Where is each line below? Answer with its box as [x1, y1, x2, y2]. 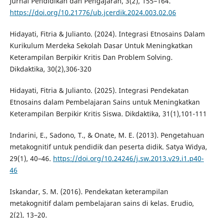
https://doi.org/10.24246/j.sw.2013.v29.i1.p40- [53, 154, 204, 163]
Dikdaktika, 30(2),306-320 [9, 64, 91, 74]
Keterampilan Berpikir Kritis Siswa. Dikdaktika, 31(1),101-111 [9, 109, 207, 119]
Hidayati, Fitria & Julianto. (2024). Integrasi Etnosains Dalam [9, 29, 205, 39]
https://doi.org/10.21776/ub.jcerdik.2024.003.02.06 [9, 8, 176, 18]
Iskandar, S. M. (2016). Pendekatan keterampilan [9, 187, 168, 197]
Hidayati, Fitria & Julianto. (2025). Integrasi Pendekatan [9, 86, 189, 95]
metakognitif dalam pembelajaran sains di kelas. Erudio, [9, 199, 194, 208]
